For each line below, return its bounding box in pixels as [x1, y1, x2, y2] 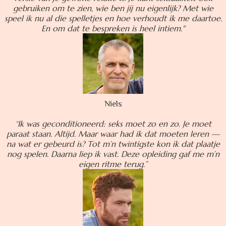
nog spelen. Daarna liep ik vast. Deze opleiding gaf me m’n [7, 149, 219, 159]
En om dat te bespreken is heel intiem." [41, 23, 185, 34]
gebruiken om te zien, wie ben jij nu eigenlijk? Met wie [13, 3, 213, 14]
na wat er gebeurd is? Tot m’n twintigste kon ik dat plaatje [6, 139, 220, 149]
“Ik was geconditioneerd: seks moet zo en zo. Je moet [15, 119, 211, 129]
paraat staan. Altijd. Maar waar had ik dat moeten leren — [7, 129, 219, 139]
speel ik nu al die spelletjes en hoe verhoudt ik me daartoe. [4, 13, 222, 24]
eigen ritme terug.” [79, 159, 147, 169]
